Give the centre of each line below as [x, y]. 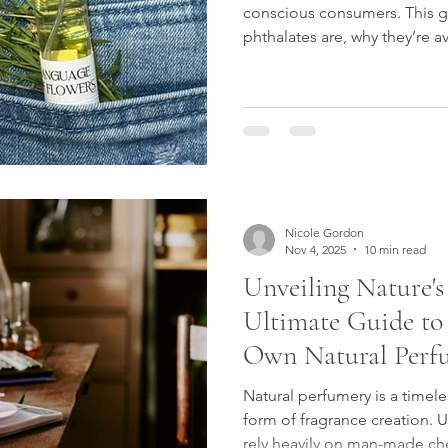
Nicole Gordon [324, 232]
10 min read [395, 249]
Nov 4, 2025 [315, 249]
